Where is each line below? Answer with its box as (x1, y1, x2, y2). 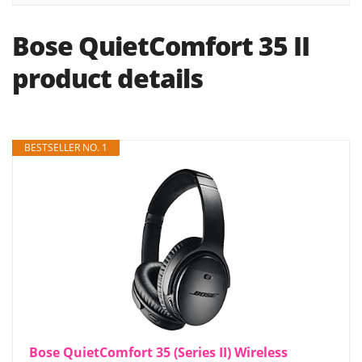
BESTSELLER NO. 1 (24, 141, 107, 154)
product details (12, 61, 203, 95)
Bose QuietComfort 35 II (12, 28, 309, 63)
